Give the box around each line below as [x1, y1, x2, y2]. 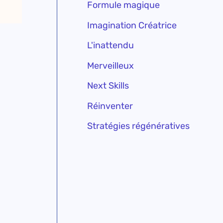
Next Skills [87, 80, 129, 92]
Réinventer [87, 100, 133, 111]
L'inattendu [87, 40, 134, 51]
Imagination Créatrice [87, 19, 177, 31]
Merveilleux [87, 60, 134, 71]
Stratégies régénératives [87, 120, 190, 132]
